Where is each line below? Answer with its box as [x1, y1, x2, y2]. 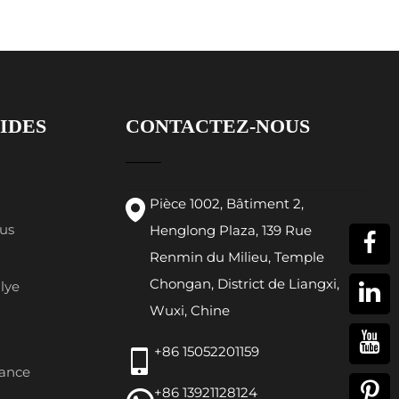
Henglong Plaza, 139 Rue [149, 222, 312, 239]
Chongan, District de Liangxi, [149, 275, 339, 292]
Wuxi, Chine [149, 302, 230, 319]
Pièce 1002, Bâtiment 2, [149, 195, 304, 212]
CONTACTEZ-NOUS [125, 115, 310, 137]
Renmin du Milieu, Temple [149, 248, 324, 265]
